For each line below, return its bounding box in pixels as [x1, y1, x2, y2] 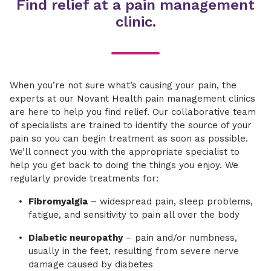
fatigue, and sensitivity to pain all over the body [28, 209, 240, 221]
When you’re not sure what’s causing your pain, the [10, 80, 237, 91]
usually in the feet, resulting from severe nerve [28, 246, 239, 257]
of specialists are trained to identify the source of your [10, 120, 252, 131]
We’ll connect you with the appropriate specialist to [10, 146, 240, 158]
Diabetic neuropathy [28, 232, 123, 244]
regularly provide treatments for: [10, 173, 162, 184]
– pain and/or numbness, [123, 232, 237, 244]
